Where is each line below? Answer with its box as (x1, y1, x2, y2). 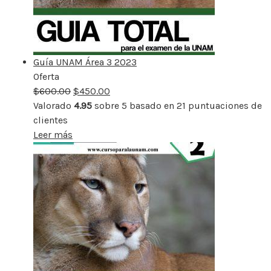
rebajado (59, 85, 98, 97)
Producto (59, 70, 100, 82)
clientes (33, 114, 68, 126)
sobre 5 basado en (92, 99, 177, 111)
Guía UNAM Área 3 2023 (33, 56, 137, 68)
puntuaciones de (186, 99, 262, 111)
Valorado (33, 99, 74, 111)
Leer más (33, 128, 73, 140)
